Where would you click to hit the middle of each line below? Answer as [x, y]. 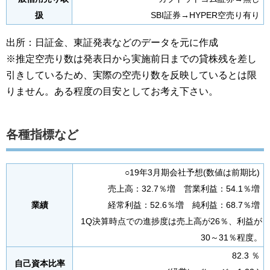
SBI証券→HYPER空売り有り [206, 15]
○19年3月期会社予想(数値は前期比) [193, 173]
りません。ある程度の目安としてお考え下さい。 [112, 91]
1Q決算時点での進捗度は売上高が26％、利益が [171, 221]
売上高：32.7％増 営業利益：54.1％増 [185, 189]
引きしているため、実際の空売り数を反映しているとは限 [131, 75]
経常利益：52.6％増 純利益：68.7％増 [185, 205]
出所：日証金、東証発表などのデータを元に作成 [112, 42]
